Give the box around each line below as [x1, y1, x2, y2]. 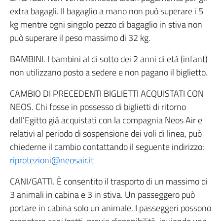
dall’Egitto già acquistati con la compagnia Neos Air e [10, 113, 202, 127]
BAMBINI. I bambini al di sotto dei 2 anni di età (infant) [10, 52, 208, 66]
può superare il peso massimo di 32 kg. [10, 31, 150, 44]
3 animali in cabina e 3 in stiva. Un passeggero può [10, 188, 195, 201]
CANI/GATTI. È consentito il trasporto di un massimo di [10, 175, 208, 188]
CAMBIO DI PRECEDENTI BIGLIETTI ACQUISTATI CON [10, 87, 204, 100]
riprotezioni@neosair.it [10, 153, 94, 167]
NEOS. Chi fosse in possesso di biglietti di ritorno [10, 100, 186, 113]
